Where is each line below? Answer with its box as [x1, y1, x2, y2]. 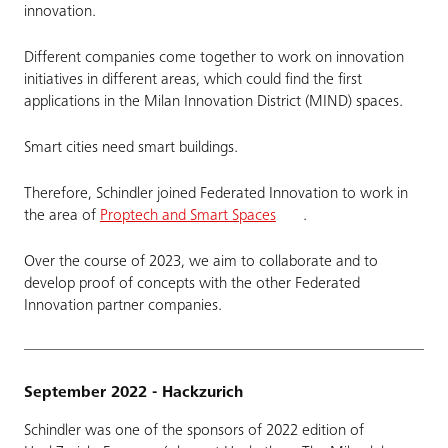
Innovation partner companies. [24, 298, 222, 314]
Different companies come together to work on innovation [24, 50, 404, 66]
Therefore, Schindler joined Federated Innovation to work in [24, 186, 408, 202]
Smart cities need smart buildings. [24, 140, 238, 156]
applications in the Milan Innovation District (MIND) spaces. [24, 94, 403, 110]
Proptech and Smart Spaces [100, 208, 276, 224]
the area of [24, 208, 100, 224]
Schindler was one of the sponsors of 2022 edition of [24, 423, 364, 439]
